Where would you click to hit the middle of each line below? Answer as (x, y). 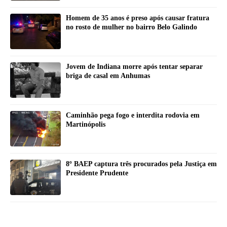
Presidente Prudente (97, 173)
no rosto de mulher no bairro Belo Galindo (131, 27)
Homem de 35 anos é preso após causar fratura (138, 18)
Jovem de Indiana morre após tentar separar (134, 67)
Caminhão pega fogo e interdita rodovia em (133, 116)
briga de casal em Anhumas (108, 76)
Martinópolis (86, 125)
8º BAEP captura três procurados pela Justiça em (141, 164)
